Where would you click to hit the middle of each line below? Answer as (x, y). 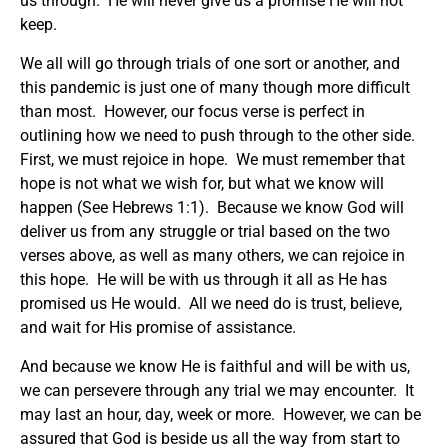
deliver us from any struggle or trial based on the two (205, 231)
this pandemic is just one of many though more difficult (215, 87)
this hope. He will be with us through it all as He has (203, 279)
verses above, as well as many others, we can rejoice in (212, 255)
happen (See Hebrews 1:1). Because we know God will (212, 207)
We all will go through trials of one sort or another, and (210, 63)
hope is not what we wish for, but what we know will (202, 183)
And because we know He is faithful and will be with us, (215, 366)
